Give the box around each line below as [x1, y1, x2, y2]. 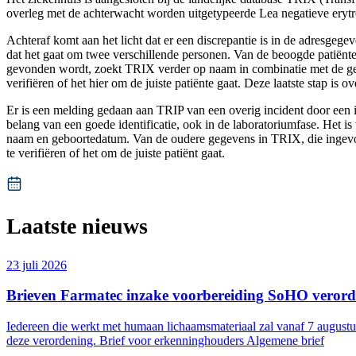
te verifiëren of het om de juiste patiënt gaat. [6, 146, 225, 161]
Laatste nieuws [6, 214, 148, 239]
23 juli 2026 [6, 257, 67, 272]
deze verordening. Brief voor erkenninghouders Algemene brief [6, 334, 324, 348]
